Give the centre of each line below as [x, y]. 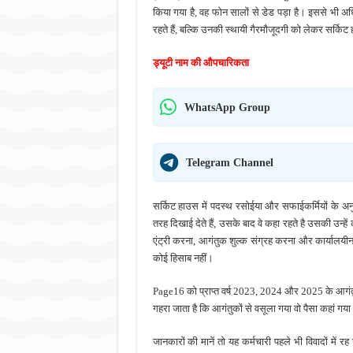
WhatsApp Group [227, 107]
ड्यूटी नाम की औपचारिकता [201, 62]
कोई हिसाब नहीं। [183, 258]
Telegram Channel [229, 162]
